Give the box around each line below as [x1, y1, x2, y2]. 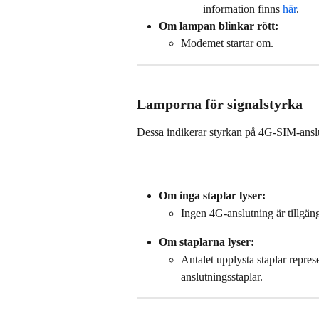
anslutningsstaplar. [181, 270, 263, 283]
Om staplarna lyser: [159, 236, 254, 249]
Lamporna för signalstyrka [137, 96, 303, 113]
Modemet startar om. [181, 37, 273, 50]
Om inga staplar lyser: [159, 189, 266, 202]
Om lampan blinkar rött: [159, 19, 278, 32]
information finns [203, 2, 283, 15]
